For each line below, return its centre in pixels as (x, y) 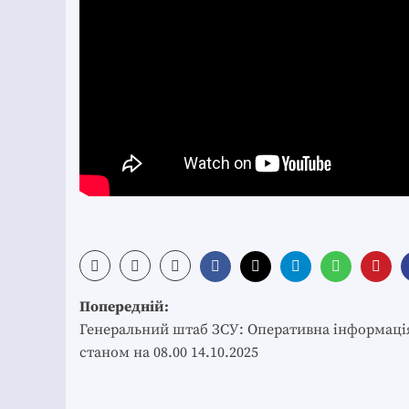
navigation (145, 336)
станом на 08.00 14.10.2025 (169, 353)
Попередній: (124, 307)
